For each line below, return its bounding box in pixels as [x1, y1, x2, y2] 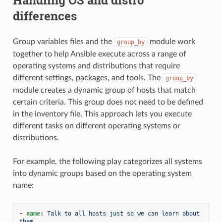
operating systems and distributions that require [12, 61, 180, 70]
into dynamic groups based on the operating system [12, 169, 192, 177]
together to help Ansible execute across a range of [12, 50, 186, 58]
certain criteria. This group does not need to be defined [12, 98, 203, 106]
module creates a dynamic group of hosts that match [12, 86, 196, 94]
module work [147, 37, 195, 46]
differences [12, 7, 77, 24]
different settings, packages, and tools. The [12, 73, 163, 82]
